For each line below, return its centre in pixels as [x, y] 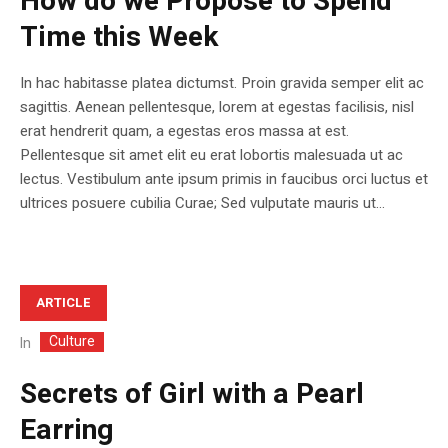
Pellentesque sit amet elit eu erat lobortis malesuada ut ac [211, 155]
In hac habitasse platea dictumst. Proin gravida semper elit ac [222, 83]
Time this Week [119, 38]
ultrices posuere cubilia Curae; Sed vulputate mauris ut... [202, 203]
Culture [72, 341]
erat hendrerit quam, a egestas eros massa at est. [184, 131]
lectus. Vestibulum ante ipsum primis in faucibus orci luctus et [224, 179]
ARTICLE [63, 303]
